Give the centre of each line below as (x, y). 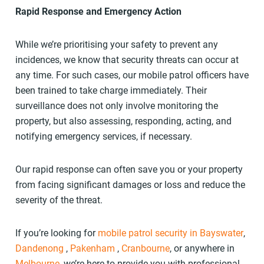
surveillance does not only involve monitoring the (116, 106)
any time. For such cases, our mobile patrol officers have (132, 75)
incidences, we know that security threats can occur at (127, 60)
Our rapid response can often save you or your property (129, 170)
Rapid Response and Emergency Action (98, 12)
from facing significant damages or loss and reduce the (130, 185)
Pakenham (92, 249)
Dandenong (39, 249)
